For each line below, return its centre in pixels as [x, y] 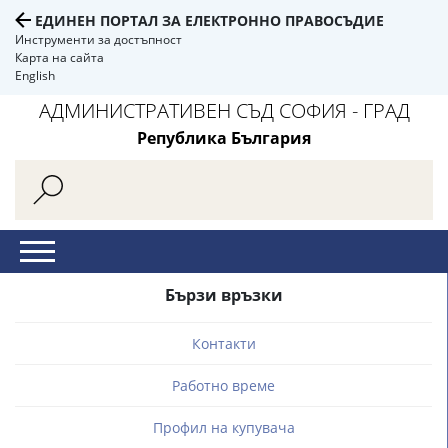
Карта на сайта [59, 57]
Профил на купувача [223, 427]
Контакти [223, 343]
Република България [224, 138]
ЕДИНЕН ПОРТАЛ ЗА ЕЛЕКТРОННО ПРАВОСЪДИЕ [209, 20]
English [35, 75]
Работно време [223, 385]
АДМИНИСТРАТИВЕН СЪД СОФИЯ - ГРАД [224, 110]
